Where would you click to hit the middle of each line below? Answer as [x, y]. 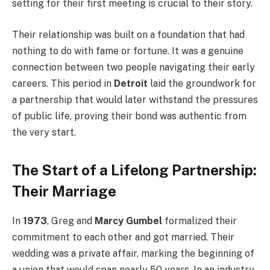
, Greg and [71, 221]
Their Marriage [64, 191]
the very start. [44, 132]
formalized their [199, 221]
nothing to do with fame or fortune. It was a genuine [128, 51]
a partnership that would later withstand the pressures [135, 99]
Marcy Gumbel [128, 221]
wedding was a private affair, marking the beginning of [133, 253]
